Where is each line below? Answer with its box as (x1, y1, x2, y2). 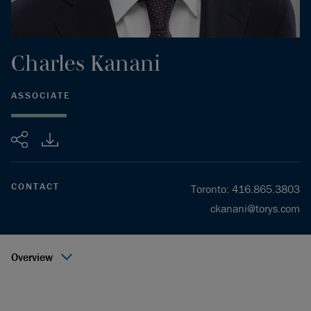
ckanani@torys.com (210, 201, 300, 215)
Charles (11, 51, 85, 75)
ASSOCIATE (11, 89, 71, 101)
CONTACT (11, 180, 60, 192)
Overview (11, 250, 53, 264)
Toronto (191, 182, 226, 196)
